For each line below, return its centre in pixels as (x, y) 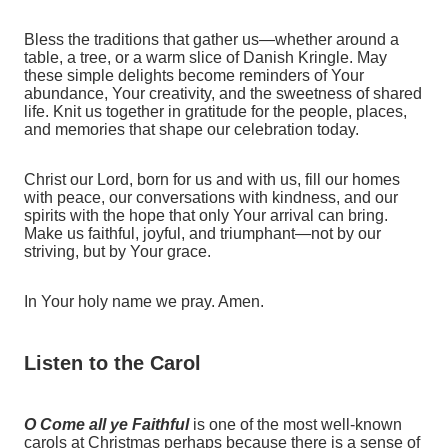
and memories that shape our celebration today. (191, 129)
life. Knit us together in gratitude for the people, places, (215, 111)
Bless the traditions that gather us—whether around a (211, 39)
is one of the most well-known (295, 424)
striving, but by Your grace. (117, 251)
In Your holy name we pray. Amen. (144, 301)
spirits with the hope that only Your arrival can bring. (208, 215)
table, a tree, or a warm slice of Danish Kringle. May (205, 57)
